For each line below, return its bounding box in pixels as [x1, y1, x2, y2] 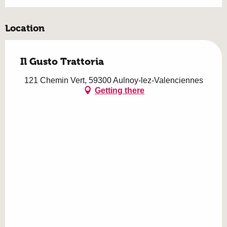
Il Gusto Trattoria [20, 56, 104, 68]
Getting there [95, 86, 144, 95]
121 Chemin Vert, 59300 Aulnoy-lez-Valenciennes [24, 76, 203, 85]
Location [5, 23, 45, 34]
